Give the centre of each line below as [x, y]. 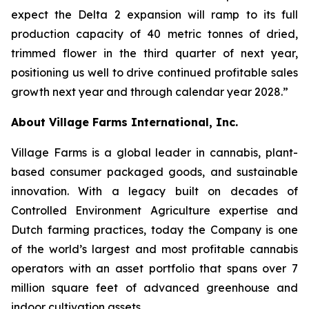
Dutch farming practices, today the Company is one [154, 230]
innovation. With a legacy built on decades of [154, 191]
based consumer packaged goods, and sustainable [154, 172]
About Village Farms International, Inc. [124, 122]
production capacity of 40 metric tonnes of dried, [154, 34]
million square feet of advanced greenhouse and [154, 288]
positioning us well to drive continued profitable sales [154, 72]
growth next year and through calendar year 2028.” [150, 92]
